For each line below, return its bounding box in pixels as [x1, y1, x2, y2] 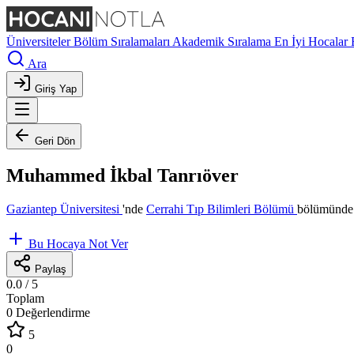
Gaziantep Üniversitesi [6, 201, 122, 216]
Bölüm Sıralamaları [73, 35, 172, 48]
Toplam [6, 291, 44, 305]
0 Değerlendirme [6, 305, 90, 319]
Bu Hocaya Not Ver [28, 236, 128, 250]
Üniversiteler [6, 35, 73, 48]
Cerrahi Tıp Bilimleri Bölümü [146, 201, 297, 216]
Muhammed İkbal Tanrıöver [6, 164, 239, 186]
